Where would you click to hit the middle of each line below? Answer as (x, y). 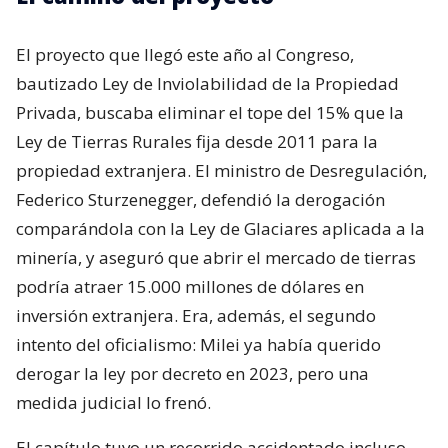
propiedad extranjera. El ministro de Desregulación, (221, 170)
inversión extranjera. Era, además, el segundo (196, 315)
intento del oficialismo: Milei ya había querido (198, 344)
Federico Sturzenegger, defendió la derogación (200, 199)
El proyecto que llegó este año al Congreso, (185, 54)
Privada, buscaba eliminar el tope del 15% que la (210, 112)
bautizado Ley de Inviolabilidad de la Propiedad (207, 83)
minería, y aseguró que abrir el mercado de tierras (216, 257)
